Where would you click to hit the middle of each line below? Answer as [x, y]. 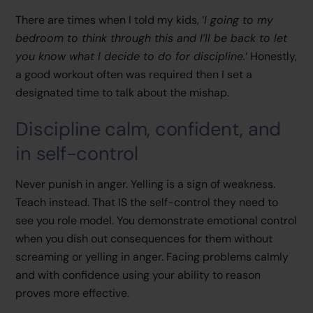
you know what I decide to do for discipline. [131, 57]
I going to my [239, 20]
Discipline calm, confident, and [148, 129]
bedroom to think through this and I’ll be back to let [152, 38]
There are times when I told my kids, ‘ [110, 20]
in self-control [77, 153]
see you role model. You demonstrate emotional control [156, 220]
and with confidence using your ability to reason [138, 275]
